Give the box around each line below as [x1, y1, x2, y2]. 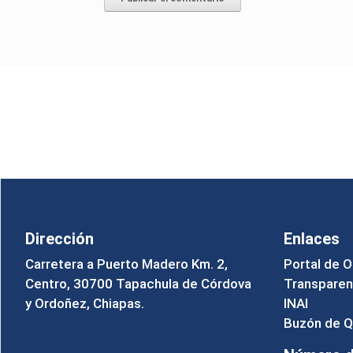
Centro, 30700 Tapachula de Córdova [25, 276, 251, 292]
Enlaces [283, 229, 340, 249]
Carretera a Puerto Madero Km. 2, [25, 256, 228, 273]
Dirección [25, 229, 94, 249]
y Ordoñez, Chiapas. [25, 295, 144, 312]
